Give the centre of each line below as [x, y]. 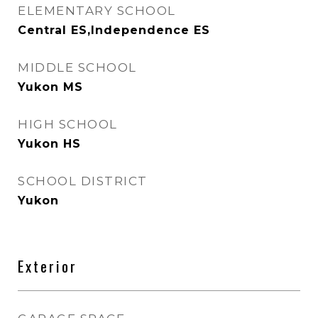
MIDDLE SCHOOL [77, 67]
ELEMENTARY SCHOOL [97, 11]
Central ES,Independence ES [114, 30]
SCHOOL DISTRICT [83, 181]
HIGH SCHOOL [68, 124]
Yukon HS [49, 144]
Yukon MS [50, 87]
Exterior [48, 266]
